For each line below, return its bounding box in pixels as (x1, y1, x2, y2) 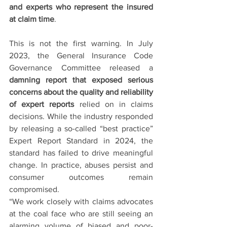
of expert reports (9, 100, 74, 109)
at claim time (9, 15, 54, 24)
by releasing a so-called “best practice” (9, 124, 153, 133)
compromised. (9, 185, 59, 194)
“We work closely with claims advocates (9, 197, 153, 206)
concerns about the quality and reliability (9, 88, 153, 97)
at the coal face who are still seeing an (9, 209, 153, 218)
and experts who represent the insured (9, 3, 153, 12)
